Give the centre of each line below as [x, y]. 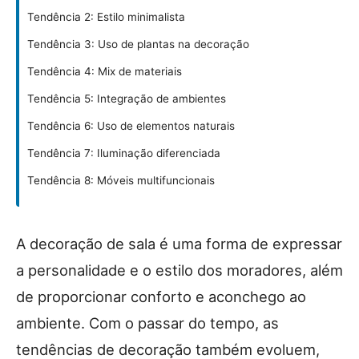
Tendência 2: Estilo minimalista [106, 17]
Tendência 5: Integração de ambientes [127, 99]
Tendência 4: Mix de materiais [105, 71]
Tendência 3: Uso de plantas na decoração [138, 44]
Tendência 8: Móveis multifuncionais [121, 180]
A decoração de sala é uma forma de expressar [179, 244]
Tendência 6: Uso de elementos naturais [131, 126]
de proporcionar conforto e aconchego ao [161, 296]
